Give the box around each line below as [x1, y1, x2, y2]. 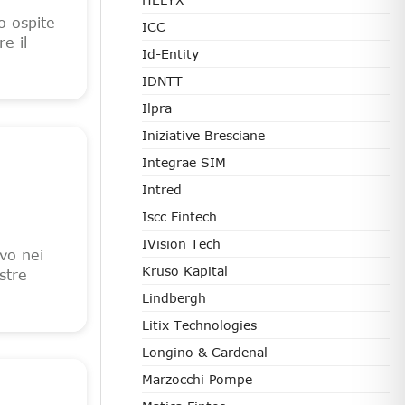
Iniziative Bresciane [142, 127, 265, 143]
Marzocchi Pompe [142, 372, 252, 387]
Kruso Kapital [142, 263, 228, 278]
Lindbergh [142, 290, 206, 306]
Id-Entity [142, 46, 199, 61]
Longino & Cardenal [142, 344, 268, 360]
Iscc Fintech [142, 209, 217, 224]
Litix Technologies [142, 317, 257, 333]
